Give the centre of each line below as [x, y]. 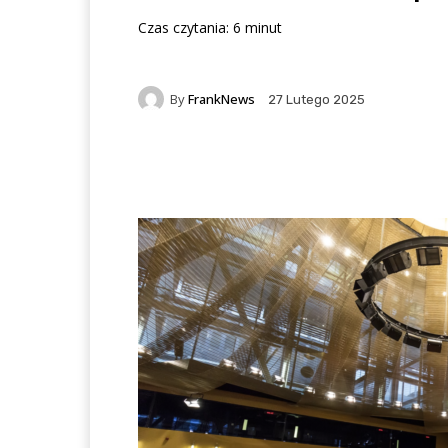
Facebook [213, 167]
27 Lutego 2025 [316, 100]
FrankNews [221, 98]
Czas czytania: [183, 27]
